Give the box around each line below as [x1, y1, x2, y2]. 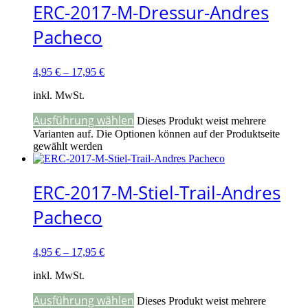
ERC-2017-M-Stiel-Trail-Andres [33, 179, 280, 205]
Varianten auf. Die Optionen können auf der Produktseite [33, 128, 280, 140]
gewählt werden [33, 140, 102, 153]
